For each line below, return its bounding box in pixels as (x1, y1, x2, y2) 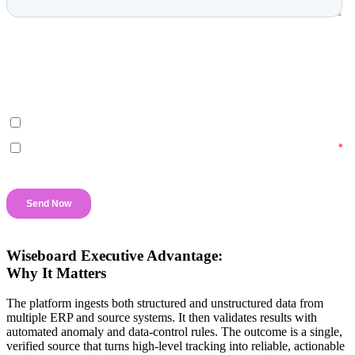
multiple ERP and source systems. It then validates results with (6, 311, 317, 325)
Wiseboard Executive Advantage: (6, 246, 223, 264)
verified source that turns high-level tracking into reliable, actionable (6, 339, 345, 353)
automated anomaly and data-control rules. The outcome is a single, (6, 325, 342, 339)
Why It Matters (6, 264, 106, 281)
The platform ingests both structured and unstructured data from (6, 296, 323, 311)
